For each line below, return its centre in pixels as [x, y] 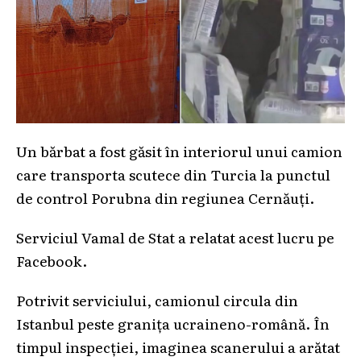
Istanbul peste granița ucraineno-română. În [173, 324]
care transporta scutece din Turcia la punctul [173, 174]
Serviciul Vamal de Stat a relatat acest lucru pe [175, 237]
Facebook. [52, 261]
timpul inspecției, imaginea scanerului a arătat [178, 347]
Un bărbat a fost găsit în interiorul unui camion [179, 151]
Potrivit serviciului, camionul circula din [157, 300]
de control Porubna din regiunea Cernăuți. [165, 198]
